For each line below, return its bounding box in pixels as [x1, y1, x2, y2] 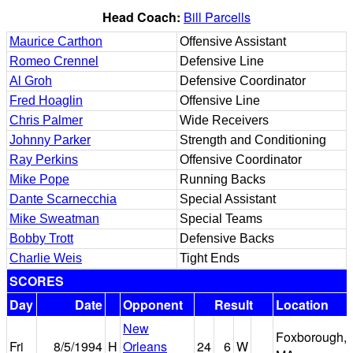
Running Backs [180, 172, 266, 186]
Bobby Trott [9, 231, 73, 245]
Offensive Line [180, 93, 260, 107]
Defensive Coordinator [180, 73, 306, 87]
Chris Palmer [9, 113, 83, 127]
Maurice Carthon [9, 34, 102, 48]
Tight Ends [180, 251, 240, 265]
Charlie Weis [9, 251, 82, 265]
